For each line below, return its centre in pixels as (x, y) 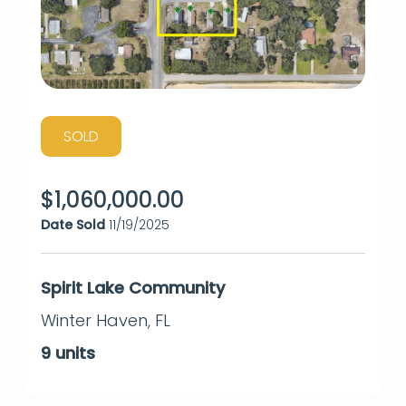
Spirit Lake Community (133, 287)
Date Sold (73, 224)
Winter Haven (94, 320)
